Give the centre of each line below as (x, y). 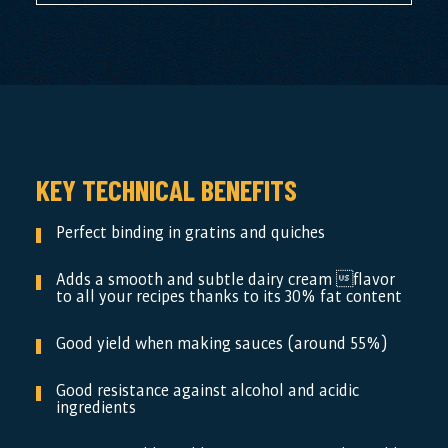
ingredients (95, 407)
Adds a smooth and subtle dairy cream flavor (225, 279)
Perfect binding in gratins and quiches (190, 232)
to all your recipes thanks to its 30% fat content (228, 296)
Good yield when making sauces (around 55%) (221, 343)
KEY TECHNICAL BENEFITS (166, 190)
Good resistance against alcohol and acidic (207, 390)
